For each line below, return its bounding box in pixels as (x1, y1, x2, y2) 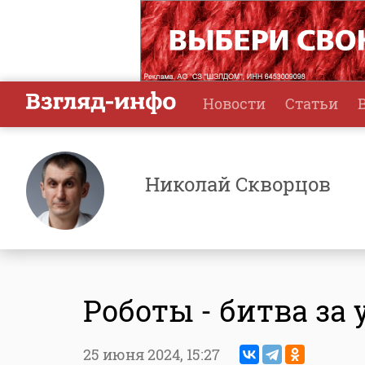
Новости (203, 94, 266, 113)
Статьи (285, 94, 338, 113)
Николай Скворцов (145, 171, 331, 197)
